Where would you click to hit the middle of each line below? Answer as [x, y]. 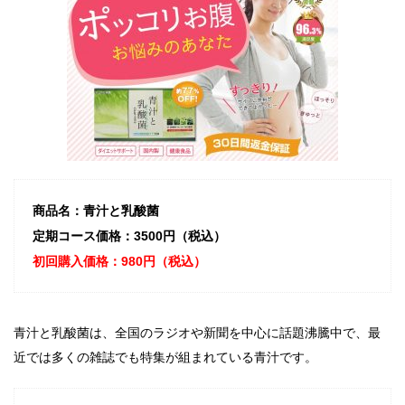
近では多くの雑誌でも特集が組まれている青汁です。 [165, 358]
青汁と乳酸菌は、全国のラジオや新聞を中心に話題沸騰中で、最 [197, 333]
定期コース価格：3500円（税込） [129, 235]
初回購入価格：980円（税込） [119, 261]
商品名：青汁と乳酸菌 [96, 210]
